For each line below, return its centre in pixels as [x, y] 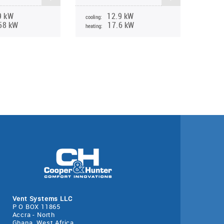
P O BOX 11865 [36, 206]
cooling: [94, 17]
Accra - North [33, 214]
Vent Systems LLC [42, 198]
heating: [94, 26]
